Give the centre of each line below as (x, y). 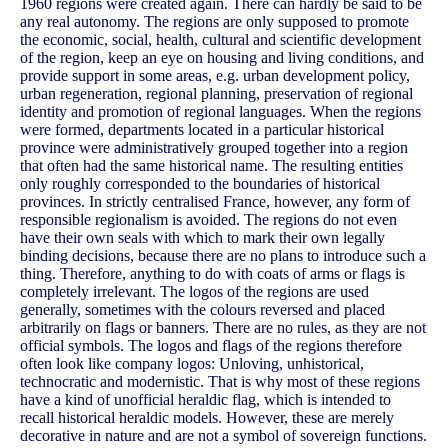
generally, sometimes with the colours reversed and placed (202, 309)
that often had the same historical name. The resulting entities (211, 165)
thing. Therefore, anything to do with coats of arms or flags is (212, 273)
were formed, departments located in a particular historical (202, 129)
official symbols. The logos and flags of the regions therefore (211, 345)
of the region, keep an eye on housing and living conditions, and (222, 57)
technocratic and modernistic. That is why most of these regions (220, 381)
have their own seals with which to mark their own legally (202, 237)
